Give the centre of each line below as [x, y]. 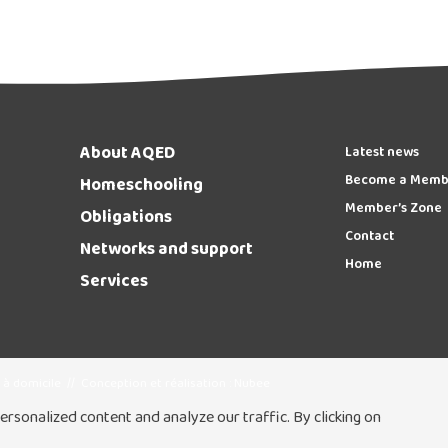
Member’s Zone [393, 209]
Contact [369, 237]
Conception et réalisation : [157, 384]
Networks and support [166, 251]
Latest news [381, 153]
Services [113, 283]
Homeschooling [141, 187]
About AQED [127, 155]
